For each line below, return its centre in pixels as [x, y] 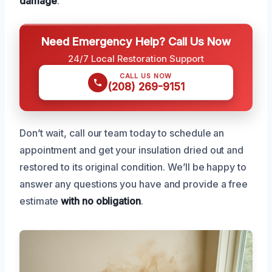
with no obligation [100, 201]
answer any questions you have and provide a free [134, 184]
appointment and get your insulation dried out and [132, 150]
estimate [39, 201]
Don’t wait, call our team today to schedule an [122, 133]
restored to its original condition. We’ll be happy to [133, 167]
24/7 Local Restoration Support [136, 58]
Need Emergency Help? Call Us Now [136, 41]
